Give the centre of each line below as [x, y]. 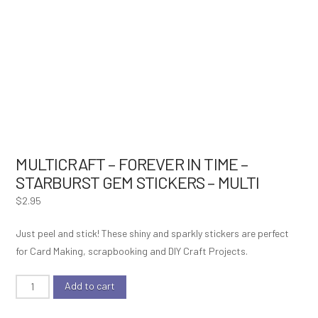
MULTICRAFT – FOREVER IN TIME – [132, 164]
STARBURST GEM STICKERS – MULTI [138, 182]
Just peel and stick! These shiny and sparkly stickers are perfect [153, 233]
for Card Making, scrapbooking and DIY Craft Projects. [132, 251]
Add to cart [89, 286]
